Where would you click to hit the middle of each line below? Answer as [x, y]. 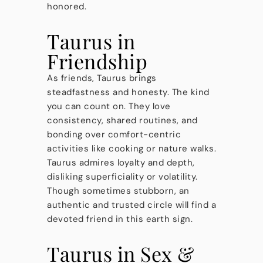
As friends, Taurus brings [102, 78]
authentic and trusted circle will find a [131, 205]
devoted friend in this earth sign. [120, 219]
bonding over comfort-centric [114, 134]
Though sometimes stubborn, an [118, 191]
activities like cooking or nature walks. [131, 149]
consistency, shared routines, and [122, 120]
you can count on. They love [109, 106]
